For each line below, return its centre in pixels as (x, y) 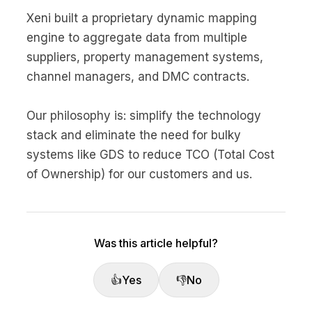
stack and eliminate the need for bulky (134, 135)
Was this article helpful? (156, 243)
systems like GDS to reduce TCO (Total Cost (150, 155)
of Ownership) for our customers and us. (139, 174)
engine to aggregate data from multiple (137, 38)
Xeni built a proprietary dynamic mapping (142, 18)
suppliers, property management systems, (145, 57)
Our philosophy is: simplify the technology (144, 116)
